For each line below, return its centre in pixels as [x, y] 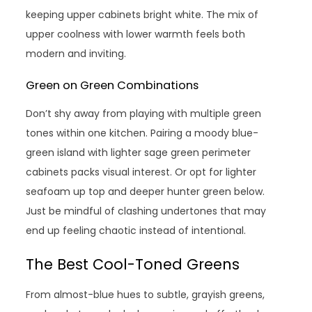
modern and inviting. [76, 53]
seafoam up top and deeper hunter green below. [146, 191]
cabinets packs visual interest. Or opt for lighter [141, 172]
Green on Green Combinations [112, 85]
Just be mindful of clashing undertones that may [146, 211]
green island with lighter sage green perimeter [139, 152]
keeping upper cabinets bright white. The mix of [142, 14]
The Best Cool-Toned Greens [133, 264]
